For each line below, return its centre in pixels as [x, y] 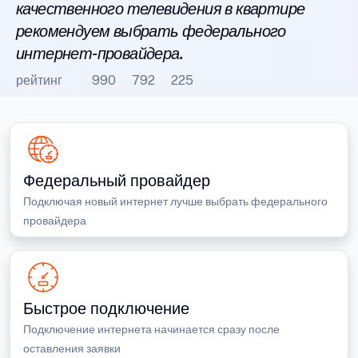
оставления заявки [72, 348]
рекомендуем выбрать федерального [151, 31]
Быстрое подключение [106, 308]
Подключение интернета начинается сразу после [151, 329]
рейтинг [39, 80]
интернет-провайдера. [99, 54]
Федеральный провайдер [117, 181]
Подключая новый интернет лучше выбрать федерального [175, 201]
